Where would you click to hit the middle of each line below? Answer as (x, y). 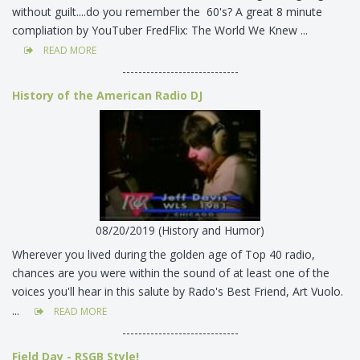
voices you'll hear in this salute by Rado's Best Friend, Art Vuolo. (178, 292)
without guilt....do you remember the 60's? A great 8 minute (167, 11)
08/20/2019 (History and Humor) (180, 231)
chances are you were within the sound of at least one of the (171, 273)
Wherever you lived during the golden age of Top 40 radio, (164, 255)
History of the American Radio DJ (107, 95)
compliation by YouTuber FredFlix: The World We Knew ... (162, 30)
